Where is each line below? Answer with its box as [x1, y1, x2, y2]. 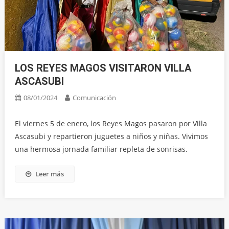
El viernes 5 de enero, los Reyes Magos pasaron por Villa [14, 119, 207, 128]
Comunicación [72, 93, 116, 102]
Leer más [35, 169, 64, 178]
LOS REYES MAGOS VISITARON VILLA [14, 62, 191, 74]
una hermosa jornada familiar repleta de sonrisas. [14, 144, 188, 154]
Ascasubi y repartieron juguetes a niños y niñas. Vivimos [14, 131, 208, 141]
